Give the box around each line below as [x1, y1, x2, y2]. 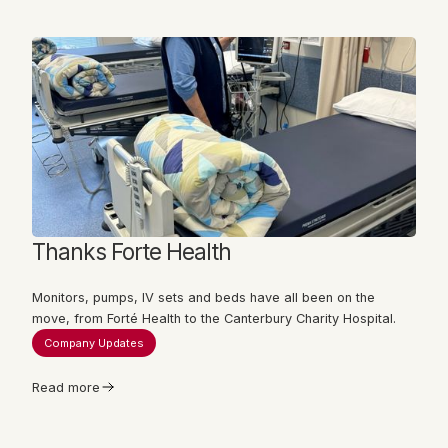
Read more [32, 379, 100, 395]
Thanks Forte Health [32, 237, 231, 265]
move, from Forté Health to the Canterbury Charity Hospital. [32, 310, 396, 326]
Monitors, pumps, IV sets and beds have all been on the [32, 289, 375, 305]
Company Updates [44, 335, 144, 350]
